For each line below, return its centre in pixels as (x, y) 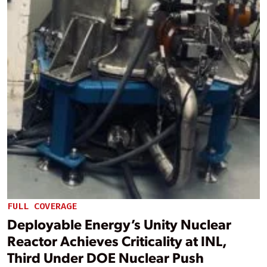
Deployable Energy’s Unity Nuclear (119, 223)
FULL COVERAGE (42, 207)
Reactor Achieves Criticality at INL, (117, 240)
